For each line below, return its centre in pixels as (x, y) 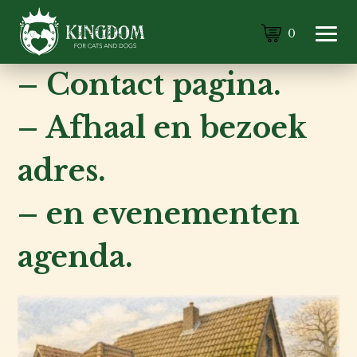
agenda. (76, 257)
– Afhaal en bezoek (162, 128)
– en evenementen (159, 214)
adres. (62, 171)
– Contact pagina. (150, 85)
